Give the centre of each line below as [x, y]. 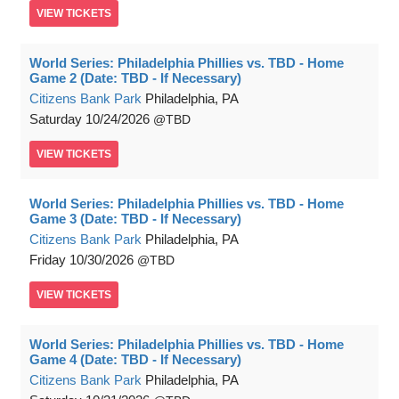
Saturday [56, 119]
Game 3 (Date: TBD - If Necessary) [135, 219]
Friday [48, 260]
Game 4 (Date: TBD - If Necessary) [135, 360]
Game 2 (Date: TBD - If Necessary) [135, 78]
